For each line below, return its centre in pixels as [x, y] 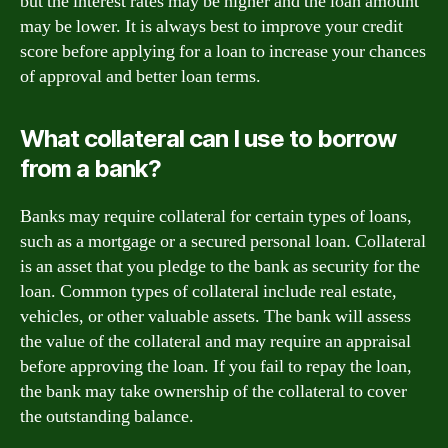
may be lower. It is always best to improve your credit [211, 26]
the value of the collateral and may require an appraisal [215, 341]
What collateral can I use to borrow [208, 138]
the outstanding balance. [107, 416]
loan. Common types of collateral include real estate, [208, 291]
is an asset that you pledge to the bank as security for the [220, 266]
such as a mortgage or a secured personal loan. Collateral [223, 241]
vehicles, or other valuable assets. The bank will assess [215, 316]
